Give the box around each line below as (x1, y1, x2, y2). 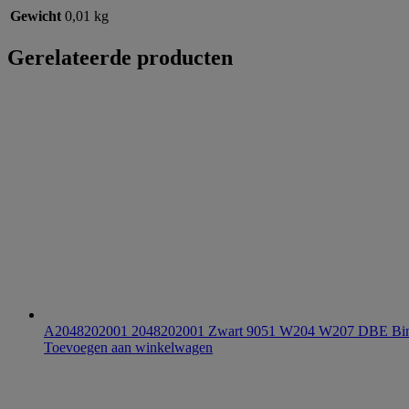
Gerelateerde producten (7, 46, 233, 70)
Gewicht (10, 8, 61, 25)
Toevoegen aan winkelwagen (44, 340, 213, 356)
